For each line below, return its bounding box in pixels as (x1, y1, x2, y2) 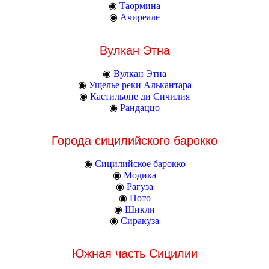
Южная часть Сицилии (71, 247, 198, 261)
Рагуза (127, 181, 153, 192)
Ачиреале (120, 12, 160, 23)
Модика (124, 169, 156, 180)
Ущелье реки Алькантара (88, 79, 192, 90)
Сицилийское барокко (94, 158, 186, 169)
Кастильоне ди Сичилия (90, 91, 190, 101)
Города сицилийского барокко (52, 134, 217, 148)
